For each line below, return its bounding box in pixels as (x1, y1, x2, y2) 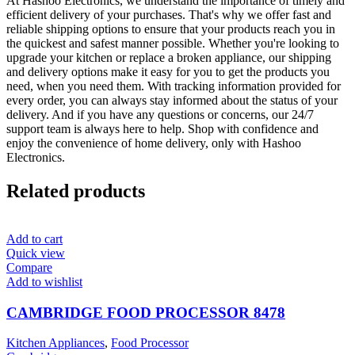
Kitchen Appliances (6, 336, 105, 350)
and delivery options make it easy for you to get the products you (6, 65, 330, 79)
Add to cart (6, 231, 63, 246)
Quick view (6, 246, 65, 260)
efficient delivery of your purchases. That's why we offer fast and (6, 8, 331, 22)
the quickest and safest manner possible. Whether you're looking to (6, 36, 339, 51)
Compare (6, 260, 52, 274)
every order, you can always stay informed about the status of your (6, 94, 338, 108)
